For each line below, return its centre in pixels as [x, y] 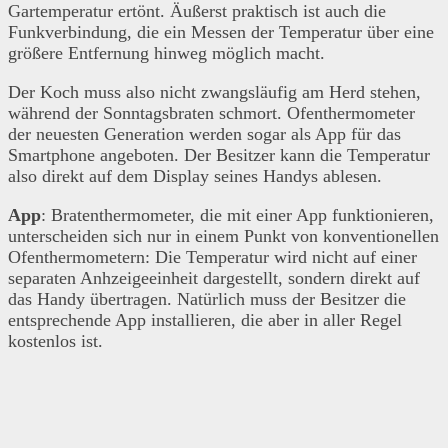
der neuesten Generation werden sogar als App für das [204, 133]
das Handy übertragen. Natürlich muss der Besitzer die [207, 298]
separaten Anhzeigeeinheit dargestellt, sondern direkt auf [214, 277]
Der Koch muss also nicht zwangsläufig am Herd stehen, [214, 91]
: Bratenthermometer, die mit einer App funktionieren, [237, 214]
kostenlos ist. [55, 340]
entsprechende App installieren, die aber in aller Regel [205, 319]
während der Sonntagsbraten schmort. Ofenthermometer [211, 112]
